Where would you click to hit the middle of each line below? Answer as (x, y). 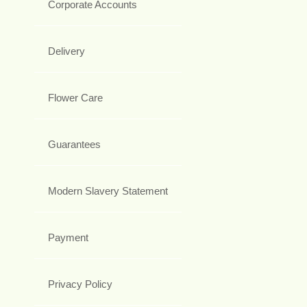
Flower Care (75, 97)
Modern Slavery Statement (108, 191)
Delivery (66, 51)
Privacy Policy (80, 284)
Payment (68, 237)
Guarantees (74, 144)
